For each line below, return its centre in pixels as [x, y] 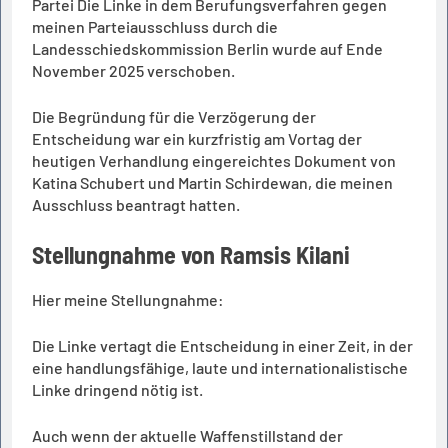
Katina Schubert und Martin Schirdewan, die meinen [212, 183]
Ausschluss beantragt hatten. [136, 205]
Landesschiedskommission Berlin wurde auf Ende [207, 49]
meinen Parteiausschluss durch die [155, 27]
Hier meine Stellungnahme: [128, 300]
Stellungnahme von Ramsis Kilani [191, 255]
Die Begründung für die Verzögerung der [174, 117]
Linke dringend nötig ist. [119, 390]
